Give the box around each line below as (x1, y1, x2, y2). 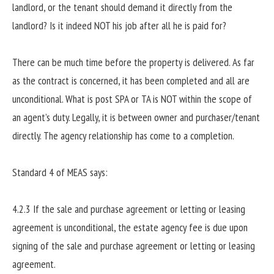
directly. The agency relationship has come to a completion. (12, 129, 234, 143)
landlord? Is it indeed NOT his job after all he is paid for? (12, 19, 226, 33)
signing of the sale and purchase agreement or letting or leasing (12, 239, 255, 253)
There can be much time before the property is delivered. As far (12, 56, 254, 70)
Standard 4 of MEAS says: (12, 166, 108, 180)
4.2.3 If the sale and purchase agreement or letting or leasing (12, 202, 245, 217)
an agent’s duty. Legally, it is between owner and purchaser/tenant (12, 111, 260, 125)
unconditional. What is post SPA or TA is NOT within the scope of (12, 92, 252, 106)
